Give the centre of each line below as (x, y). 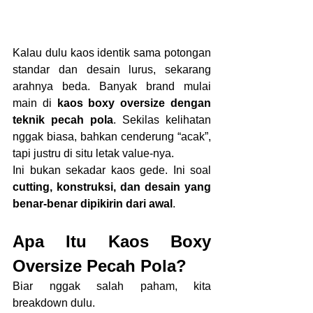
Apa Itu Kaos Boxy (112, 241)
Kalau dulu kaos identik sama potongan (112, 52)
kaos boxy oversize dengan (134, 103)
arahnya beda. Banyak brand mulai (112, 86)
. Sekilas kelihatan (162, 119)
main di (35, 103)
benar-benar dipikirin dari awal (93, 203)
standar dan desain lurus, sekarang (112, 69)
